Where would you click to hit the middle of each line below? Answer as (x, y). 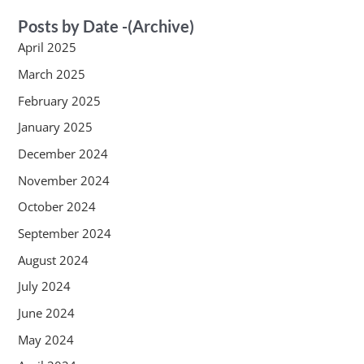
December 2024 (63, 154)
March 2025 (51, 74)
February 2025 (59, 100)
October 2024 (56, 207)
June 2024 (46, 312)
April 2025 (47, 48)
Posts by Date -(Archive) (106, 26)
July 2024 (44, 286)
